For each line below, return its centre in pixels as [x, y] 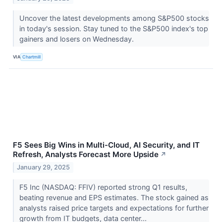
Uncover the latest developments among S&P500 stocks [114, 18]
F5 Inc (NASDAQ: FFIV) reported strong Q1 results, [103, 187]
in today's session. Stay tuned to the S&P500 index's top [113, 29]
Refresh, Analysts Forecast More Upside [86, 155]
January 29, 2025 [44, 167]
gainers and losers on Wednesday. [77, 39]
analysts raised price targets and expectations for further [114, 208]
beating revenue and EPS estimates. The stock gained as [114, 198]
